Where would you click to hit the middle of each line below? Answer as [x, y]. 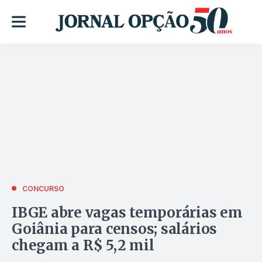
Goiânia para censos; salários [115, 229]
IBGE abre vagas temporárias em [127, 212]
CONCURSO [43, 188]
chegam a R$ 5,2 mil [83, 245]
